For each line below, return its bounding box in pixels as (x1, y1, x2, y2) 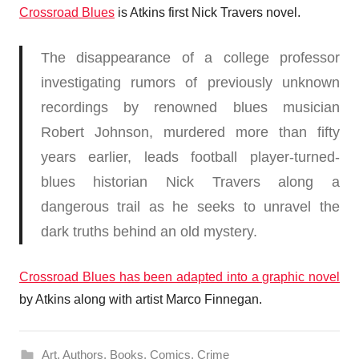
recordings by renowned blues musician (40, 99, 340, 115)
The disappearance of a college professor (40, 49, 340, 66)
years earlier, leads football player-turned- (40, 148, 340, 165)
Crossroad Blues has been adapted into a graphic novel (19, 269, 340, 284)
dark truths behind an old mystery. (40, 223, 257, 240)
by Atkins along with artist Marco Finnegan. (19, 292, 262, 306)
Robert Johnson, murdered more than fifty (40, 123, 340, 140)
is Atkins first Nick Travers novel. (115, 5, 301, 19)
